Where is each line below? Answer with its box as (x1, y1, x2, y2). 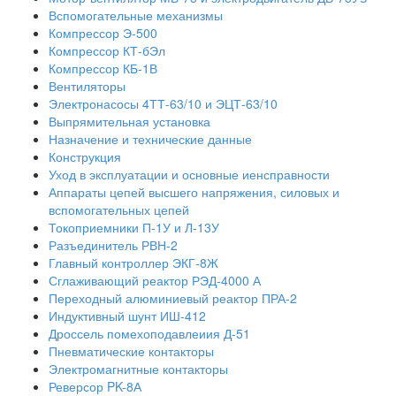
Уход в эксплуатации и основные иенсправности (49, 165, 330, 183)
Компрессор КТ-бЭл (49, 42, 165, 59)
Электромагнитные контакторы (49, 360, 228, 377)
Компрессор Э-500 (49, 24, 157, 42)
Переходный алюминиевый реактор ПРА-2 (49, 289, 297, 307)
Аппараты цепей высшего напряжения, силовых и (49, 183, 339, 201)
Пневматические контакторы (49, 342, 214, 360)
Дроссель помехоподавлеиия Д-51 (49, 324, 250, 342)
